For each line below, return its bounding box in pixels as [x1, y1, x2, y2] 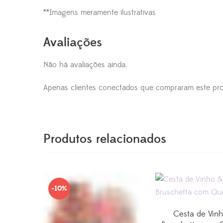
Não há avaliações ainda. [43, 60, 127, 70]
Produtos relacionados [43, 131, 166, 147]
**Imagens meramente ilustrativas [43, 7, 156, 18]
